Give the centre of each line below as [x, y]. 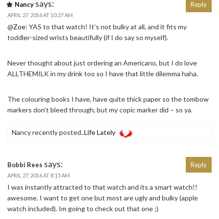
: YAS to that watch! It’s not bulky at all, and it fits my [106, 27]
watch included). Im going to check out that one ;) [83, 209]
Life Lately [100, 132]
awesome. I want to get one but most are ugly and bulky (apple [103, 198]
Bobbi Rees [25, 165]
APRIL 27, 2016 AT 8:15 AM [39, 175]
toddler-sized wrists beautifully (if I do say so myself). [88, 38]
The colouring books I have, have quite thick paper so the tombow [108, 99]
